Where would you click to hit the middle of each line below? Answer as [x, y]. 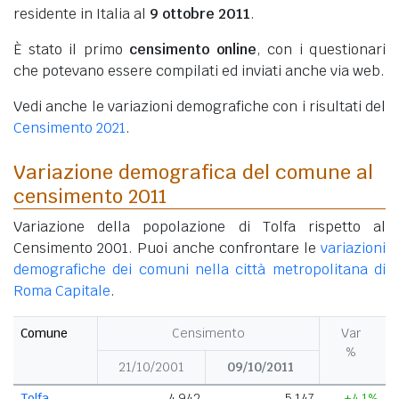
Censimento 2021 [69, 127]
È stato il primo [71, 49]
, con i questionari [321, 49]
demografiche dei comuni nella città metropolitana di [199, 269]
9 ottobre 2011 [200, 13]
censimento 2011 [90, 195]
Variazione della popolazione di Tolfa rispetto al [199, 226]
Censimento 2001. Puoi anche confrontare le [167, 248]
